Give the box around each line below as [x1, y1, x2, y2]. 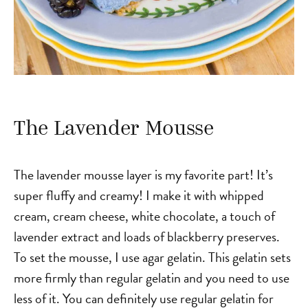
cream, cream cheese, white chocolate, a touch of [14, 205, 275, 226]
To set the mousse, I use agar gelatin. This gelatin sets [14, 246, 291, 267]
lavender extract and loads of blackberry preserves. [14, 225, 280, 247]
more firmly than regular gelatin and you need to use [14, 267, 289, 288]
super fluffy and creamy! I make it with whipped [14, 184, 264, 206]
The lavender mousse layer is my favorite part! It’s [14, 164, 273, 185]
